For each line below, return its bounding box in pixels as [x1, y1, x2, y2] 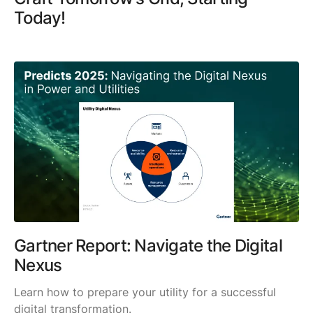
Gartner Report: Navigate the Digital [14, 235, 282, 256]
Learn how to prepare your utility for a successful [14, 284, 276, 299]
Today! [14, 8, 66, 29]
